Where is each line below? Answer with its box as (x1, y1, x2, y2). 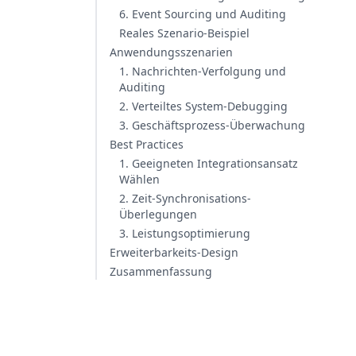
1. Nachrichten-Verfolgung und (119, 64, 286, 79)
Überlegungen (119, 207, 197, 222)
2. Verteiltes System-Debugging (119, 99, 288, 114)
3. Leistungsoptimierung (119, 226, 250, 241)
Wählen (119, 172, 160, 187)
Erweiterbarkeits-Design (110, 245, 238, 260)
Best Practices (110, 137, 184, 152)
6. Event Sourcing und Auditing (119, 6, 286, 21)
